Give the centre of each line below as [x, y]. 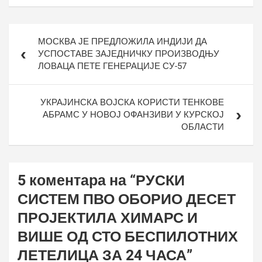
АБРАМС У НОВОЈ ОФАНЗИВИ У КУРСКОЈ [133, 115]
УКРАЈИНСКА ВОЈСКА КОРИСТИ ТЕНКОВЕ [132, 102]
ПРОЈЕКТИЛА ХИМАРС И [108, 218]
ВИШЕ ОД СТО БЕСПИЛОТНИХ [128, 237]
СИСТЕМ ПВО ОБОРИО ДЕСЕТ [127, 199]
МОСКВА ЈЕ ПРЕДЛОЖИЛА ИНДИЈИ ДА [123, 42]
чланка [30, 48]
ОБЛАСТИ [203, 127]
